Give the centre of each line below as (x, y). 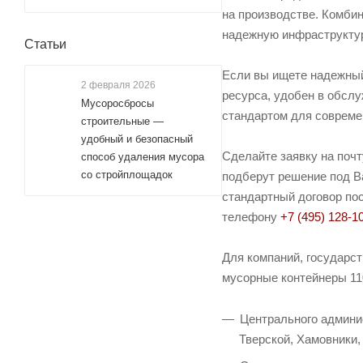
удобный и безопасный (137, 139)
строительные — (122, 121)
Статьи (45, 44)
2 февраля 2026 (118, 85)
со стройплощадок (127, 175)
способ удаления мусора (143, 157)
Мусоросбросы (117, 103)
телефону (251, 217)
